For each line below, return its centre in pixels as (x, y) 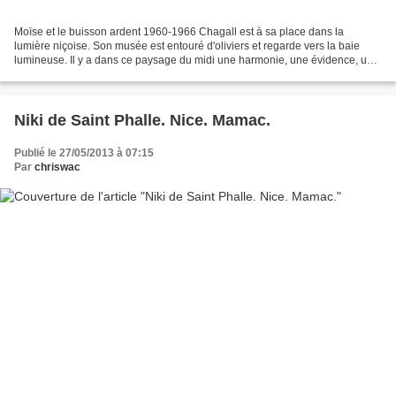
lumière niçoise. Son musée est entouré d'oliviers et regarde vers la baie (187, 46)
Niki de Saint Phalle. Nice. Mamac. (142, 121)
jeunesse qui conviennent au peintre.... (107, 75)
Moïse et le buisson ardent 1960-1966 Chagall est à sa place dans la (179, 32)
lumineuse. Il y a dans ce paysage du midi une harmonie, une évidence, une (197, 61)
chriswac (57, 168)
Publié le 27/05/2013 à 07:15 (84, 153)
